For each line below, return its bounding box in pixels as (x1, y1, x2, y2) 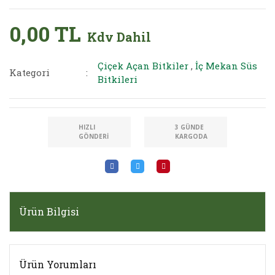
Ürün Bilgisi (19, 205, 79, 218)
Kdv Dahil (87, 29, 151, 45)
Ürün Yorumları (19, 258, 96, 271)
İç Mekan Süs (195, 60, 258, 72)
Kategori (9, 66, 50, 79)
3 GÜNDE (175, 123, 204, 131)
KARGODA (175, 132, 207, 141)
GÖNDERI (79, 132, 109, 141)
